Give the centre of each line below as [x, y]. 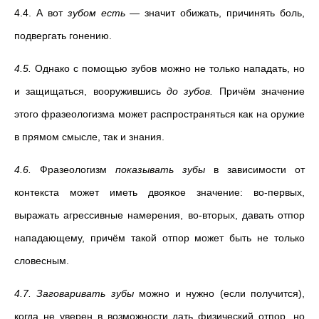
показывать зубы [160, 169]
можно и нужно [177, 293]
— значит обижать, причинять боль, [215, 13]
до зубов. [193, 91]
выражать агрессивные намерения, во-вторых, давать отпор [159, 215]
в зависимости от [255, 169]
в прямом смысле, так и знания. [89, 137]
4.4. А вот [41, 13]
